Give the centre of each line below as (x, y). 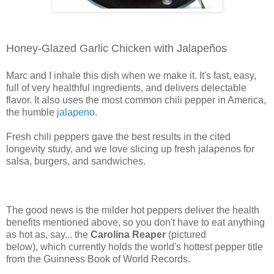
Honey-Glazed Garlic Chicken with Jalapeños (117, 48)
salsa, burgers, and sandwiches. (77, 161)
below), (22, 246)
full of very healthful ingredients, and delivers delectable (126, 87)
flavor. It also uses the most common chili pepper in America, (136, 100)
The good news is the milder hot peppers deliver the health (133, 210)
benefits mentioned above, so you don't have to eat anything (135, 222)
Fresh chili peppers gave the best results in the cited (118, 136)
